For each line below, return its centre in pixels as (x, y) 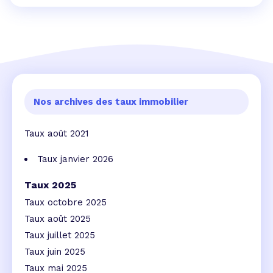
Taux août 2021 (57, 134)
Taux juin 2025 (55, 252)
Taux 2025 (50, 185)
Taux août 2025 (58, 219)
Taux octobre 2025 (66, 203)
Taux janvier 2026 (75, 159)
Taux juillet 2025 (60, 236)
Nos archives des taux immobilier (111, 102)
